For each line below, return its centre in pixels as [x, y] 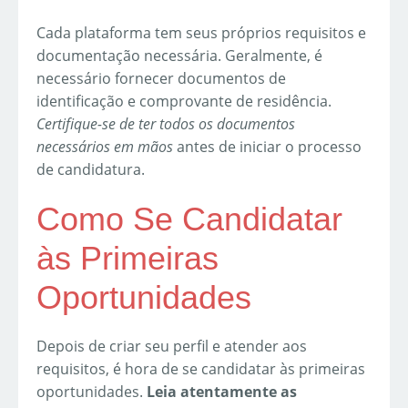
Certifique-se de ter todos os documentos [166, 123]
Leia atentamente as [222, 391]
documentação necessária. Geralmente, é [179, 55]
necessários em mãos [105, 146]
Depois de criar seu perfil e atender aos [172, 346]
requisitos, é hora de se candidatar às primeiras [201, 368]
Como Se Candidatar [189, 219]
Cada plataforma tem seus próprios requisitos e [201, 32]
